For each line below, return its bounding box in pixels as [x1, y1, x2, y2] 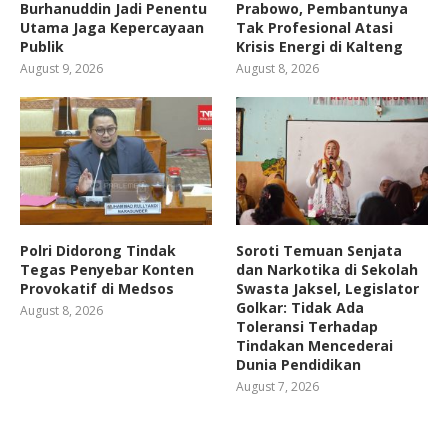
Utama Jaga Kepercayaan [20, 18, 204, 38]
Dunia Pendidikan [236, 355, 362, 375]
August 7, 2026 [236, 378, 320, 396]
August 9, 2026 [20, 60, 103, 78]
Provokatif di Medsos [20, 279, 174, 299]
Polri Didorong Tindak [20, 241, 176, 261]
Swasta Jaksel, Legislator [236, 279, 420, 299]
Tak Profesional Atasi [236, 18, 394, 38]
